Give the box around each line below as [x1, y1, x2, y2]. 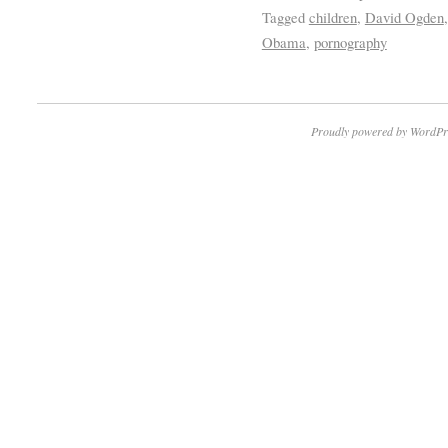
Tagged [261, 7, 305, 28]
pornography [313, 32, 387, 53]
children [308, 7, 357, 28]
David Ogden [364, 7, 444, 28]
